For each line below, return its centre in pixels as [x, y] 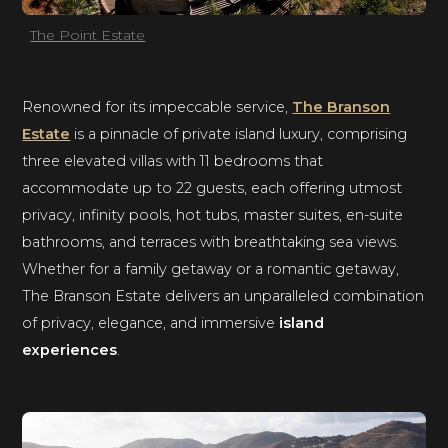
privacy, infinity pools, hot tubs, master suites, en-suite [213, 214]
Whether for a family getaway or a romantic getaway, [211, 268]
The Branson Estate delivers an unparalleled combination [223, 295]
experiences [70, 349]
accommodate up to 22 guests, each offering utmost [212, 187]
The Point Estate [88, 34]
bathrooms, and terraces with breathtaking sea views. [211, 241]
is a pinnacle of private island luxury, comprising [239, 133]
